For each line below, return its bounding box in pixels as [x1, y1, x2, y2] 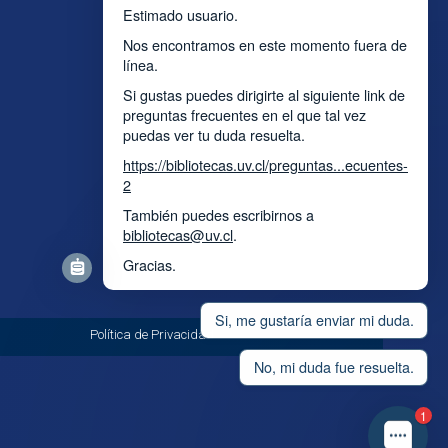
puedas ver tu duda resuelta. [123, 123, 305, 145]
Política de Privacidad [90, 327, 214, 342]
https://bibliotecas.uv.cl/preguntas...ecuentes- [123, 153, 408, 175]
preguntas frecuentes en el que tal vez [123, 103, 366, 125]
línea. [123, 53, 158, 75]
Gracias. [123, 253, 176, 275]
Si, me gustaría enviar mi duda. [214, 309, 414, 331]
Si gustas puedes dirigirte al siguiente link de [123, 83, 405, 105]
